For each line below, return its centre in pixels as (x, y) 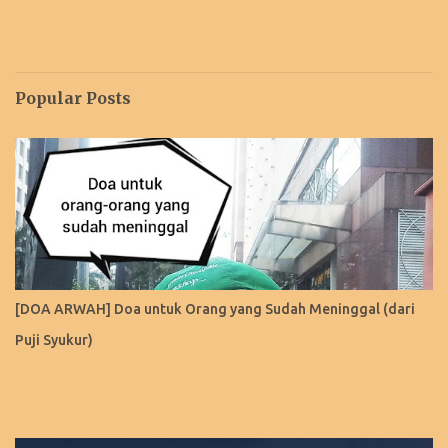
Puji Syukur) (54, 340)
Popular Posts (73, 98)
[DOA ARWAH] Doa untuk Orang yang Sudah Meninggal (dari (215, 309)
